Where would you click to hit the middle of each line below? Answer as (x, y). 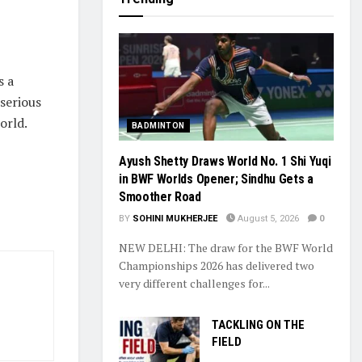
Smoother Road (160, 196)
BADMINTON (158, 125)
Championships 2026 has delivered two (217, 265)
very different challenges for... (194, 283)
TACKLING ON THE (258, 324)
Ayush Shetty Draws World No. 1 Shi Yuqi (225, 161)
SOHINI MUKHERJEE (175, 218)
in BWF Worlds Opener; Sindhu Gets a (216, 179)
